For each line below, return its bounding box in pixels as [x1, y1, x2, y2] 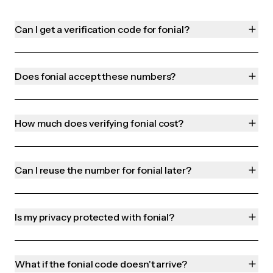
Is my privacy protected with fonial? [15, 211, 175, 224]
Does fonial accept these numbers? [15, 70, 176, 83]
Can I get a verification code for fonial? [15, 23, 190, 36]
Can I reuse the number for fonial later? [15, 164, 191, 177]
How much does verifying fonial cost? [15, 117, 184, 130]
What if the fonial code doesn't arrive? [15, 258, 187, 271]
